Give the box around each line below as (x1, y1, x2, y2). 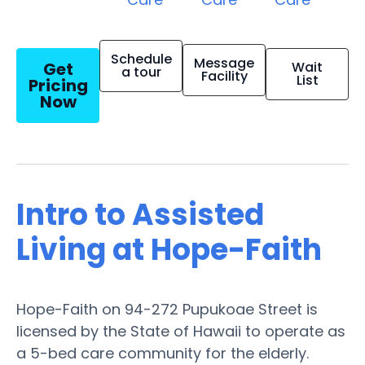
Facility (200, 66, 248, 86)
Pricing (28, 73, 88, 97)
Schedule (110, 49, 172, 68)
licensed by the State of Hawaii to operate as (16, 320, 345, 341)
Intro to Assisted (16, 193, 264, 235)
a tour (121, 62, 161, 81)
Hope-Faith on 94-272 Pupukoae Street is (16, 298, 318, 319)
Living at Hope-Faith (16, 228, 322, 270)
